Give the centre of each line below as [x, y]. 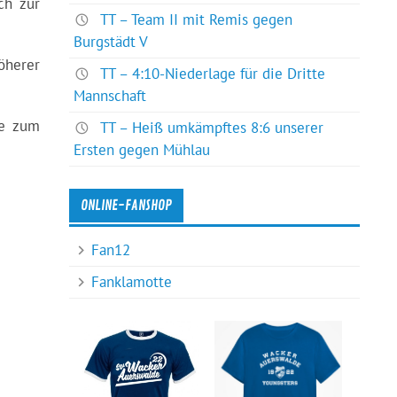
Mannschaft [110, 96]
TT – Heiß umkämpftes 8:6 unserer [212, 128]
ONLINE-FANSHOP [127, 206]
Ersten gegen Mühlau [142, 150]
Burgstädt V [111, 41]
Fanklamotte [132, 281]
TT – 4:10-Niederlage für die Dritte [213, 74]
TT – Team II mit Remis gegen [197, 19]
